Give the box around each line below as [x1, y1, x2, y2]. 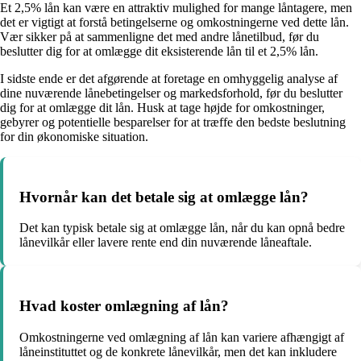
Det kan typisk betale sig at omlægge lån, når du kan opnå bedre [19, 221, 345, 235]
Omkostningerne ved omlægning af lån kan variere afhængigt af [19, 330, 344, 344]
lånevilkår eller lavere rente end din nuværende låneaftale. [19, 235, 312, 250]
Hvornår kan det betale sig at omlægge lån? [19, 188, 309, 205]
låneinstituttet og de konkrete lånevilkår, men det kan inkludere [19, 344, 337, 359]
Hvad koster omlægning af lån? [19, 297, 229, 314]
